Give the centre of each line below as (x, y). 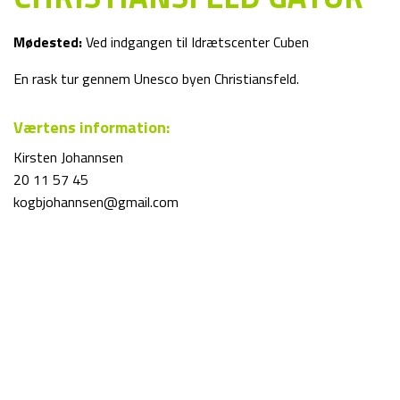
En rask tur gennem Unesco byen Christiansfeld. (156, 79)
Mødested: (48, 42)
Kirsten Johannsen (68, 157)
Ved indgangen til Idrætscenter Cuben (196, 42)
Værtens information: (92, 127)
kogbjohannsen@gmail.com (96, 202)
